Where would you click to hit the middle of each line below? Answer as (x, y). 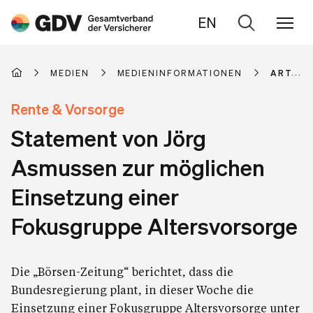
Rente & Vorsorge (68, 109)
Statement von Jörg (109, 138)
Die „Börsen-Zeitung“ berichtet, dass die (122, 271)
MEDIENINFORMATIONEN (180, 73)
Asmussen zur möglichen (138, 167)
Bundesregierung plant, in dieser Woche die (132, 290)
